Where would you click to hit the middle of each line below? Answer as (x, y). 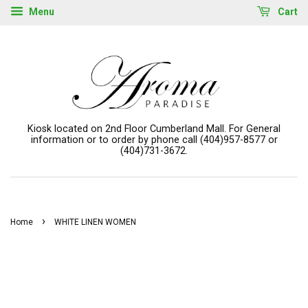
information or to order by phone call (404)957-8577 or (154, 140)
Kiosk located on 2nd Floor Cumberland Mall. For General (154, 129)
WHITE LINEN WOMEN (95, 222)
